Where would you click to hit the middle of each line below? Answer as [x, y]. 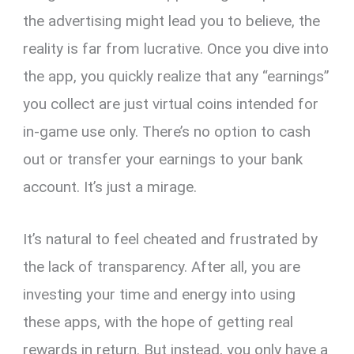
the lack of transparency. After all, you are [162, 266]
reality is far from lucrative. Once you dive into [176, 49]
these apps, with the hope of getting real [158, 322]
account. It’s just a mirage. [110, 187]
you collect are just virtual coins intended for [171, 104]
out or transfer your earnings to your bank [163, 160]
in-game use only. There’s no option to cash [167, 132]
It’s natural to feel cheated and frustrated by [171, 239]
